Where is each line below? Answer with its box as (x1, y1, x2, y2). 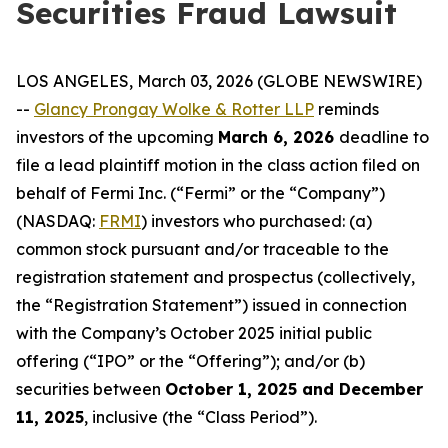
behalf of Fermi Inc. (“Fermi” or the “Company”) (16, 183, 385, 203)
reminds (314, 99, 379, 119)
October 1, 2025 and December (165, 379, 423, 399)
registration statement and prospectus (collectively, (16, 267, 415, 287)
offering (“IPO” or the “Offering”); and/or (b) (16, 351, 365, 371)
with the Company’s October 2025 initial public (16, 323, 372, 343)
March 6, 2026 (218, 127, 339, 147)
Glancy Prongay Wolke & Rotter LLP (34, 99, 314, 119)
